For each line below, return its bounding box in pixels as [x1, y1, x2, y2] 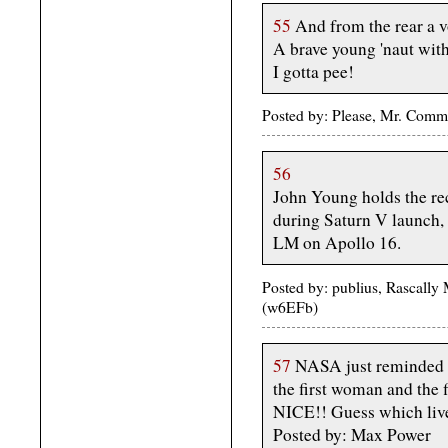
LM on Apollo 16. [273, 231, 401, 255]
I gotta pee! [273, 59, 354, 83]
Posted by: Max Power [273, 422, 431, 446]
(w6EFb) [262, 296, 318, 317]
